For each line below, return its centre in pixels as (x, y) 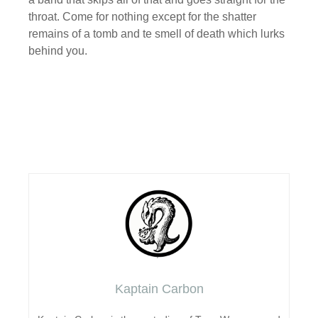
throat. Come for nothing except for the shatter (142, 17)
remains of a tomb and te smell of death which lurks (157, 34)
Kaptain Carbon (159, 289)
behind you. (58, 51)
